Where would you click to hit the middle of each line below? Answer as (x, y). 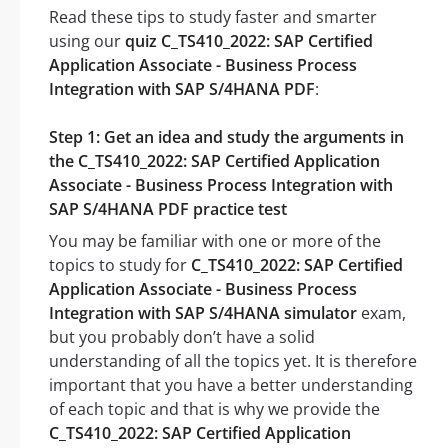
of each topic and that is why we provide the (214, 409)
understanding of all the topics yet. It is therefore (233, 361)
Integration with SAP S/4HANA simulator (203, 313)
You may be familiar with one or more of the (215, 241)
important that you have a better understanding (231, 385)
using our (87, 41)
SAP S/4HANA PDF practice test (168, 209)
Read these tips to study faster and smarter (213, 17)
